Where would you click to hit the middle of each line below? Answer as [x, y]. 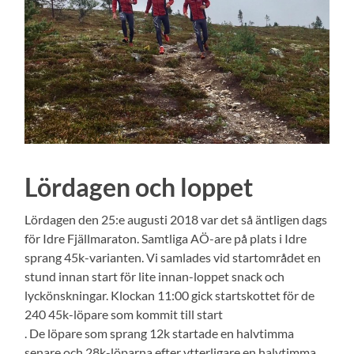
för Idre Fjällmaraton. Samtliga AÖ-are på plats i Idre [166, 238]
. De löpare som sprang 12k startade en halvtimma [160, 333]
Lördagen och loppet [139, 186]
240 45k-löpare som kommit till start [124, 314]
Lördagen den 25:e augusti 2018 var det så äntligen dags [176, 219]
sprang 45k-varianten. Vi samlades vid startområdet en [173, 257]
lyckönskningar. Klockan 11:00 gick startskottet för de [170, 295]
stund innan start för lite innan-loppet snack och [155, 276]
